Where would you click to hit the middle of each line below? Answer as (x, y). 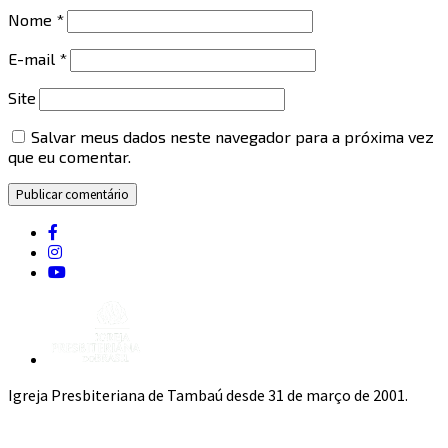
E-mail (33, 59)
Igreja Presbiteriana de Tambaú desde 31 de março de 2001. (208, 395)
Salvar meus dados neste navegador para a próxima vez (232, 137)
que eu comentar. (69, 157)
